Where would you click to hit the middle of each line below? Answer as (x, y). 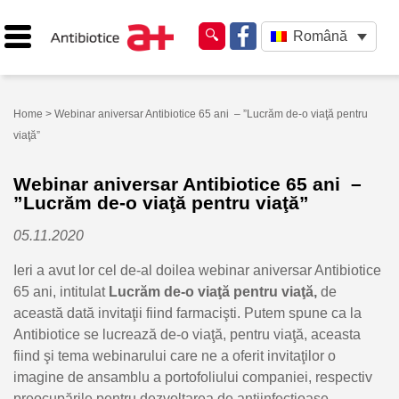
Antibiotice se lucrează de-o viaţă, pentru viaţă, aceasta (187, 334)
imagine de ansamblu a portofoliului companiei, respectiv (193, 377)
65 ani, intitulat (61, 291)
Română (320, 37)
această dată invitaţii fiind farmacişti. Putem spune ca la (187, 313)
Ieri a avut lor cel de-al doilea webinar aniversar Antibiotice (197, 270)
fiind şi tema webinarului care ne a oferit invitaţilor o (175, 355)
